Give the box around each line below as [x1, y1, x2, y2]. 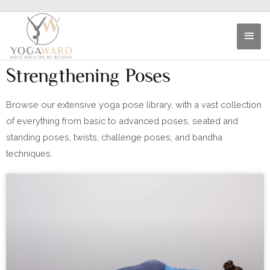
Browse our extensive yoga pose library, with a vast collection [6, 99, 262, 110]
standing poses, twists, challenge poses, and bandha [6, 132, 222, 143]
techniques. [6, 148, 52, 159]
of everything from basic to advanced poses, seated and [6, 116, 238, 127]
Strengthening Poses [6, 64, 171, 87]
